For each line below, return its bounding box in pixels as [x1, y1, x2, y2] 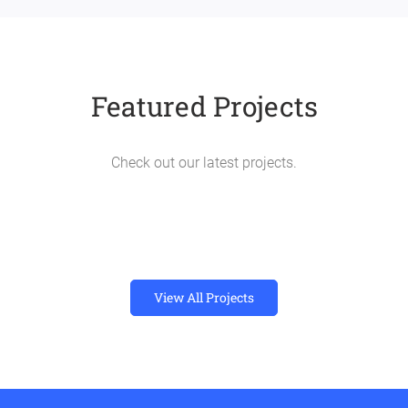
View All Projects [154, 289, 254, 306]
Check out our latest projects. [111, 154, 297, 171]
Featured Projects [90, 88, 318, 124]
